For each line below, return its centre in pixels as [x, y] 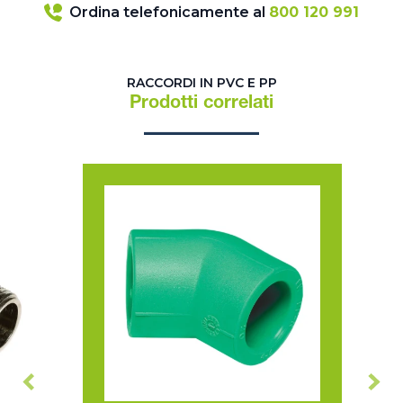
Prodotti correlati [201, 105]
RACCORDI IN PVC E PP [201, 83]
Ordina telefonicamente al [169, 13]
